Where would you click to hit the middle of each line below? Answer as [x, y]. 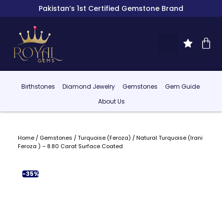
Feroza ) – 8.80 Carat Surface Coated [70, 146]
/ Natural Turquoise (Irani [166, 138]
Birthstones [38, 87]
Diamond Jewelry [88, 87]
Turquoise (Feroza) [104, 138]
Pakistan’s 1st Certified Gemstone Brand [111, 8]
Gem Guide [182, 87]
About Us [112, 102]
